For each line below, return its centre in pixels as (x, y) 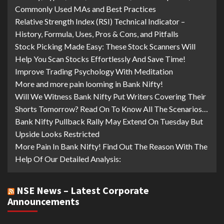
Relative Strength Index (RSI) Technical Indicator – (100, 21)
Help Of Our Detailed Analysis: (68, 159)
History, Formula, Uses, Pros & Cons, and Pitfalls (97, 34)
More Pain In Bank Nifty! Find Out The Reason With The (111, 146)
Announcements (43, 201)
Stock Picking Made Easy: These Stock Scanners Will (105, 46)
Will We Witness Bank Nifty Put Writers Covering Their (110, 96)
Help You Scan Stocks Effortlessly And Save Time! (100, 59)
